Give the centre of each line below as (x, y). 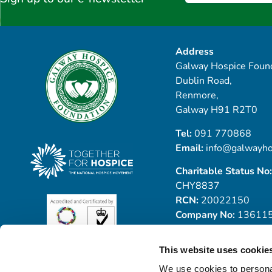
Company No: (206, 215)
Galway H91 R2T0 (216, 110)
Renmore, (197, 96)
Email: (190, 148)
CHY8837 (197, 186)
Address (194, 52)
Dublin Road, (203, 81)
